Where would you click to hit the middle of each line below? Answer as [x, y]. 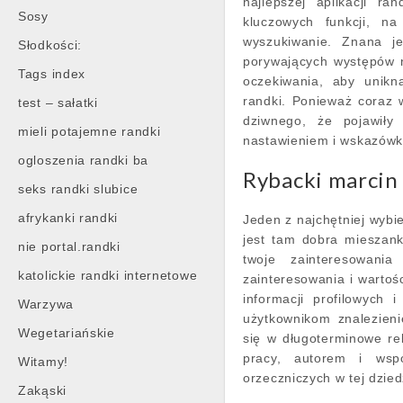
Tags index [52, 74]
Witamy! [43, 362]
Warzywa [46, 304]
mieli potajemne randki [90, 131]
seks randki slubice [78, 189]
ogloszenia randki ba [83, 160]
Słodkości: [50, 45]
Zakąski [42, 390]
